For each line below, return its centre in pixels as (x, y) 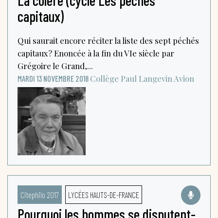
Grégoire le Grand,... (55, 65)
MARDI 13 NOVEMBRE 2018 (53, 78)
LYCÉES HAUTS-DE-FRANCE (103, 194)
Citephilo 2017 (40, 194)
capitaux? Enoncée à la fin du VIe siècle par (96, 53)
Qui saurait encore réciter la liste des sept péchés (108, 40)
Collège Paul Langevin (131, 78)
